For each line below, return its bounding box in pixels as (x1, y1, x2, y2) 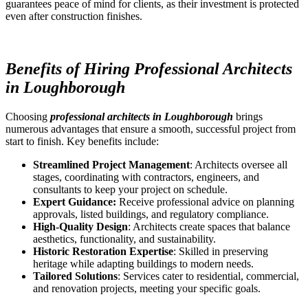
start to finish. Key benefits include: (5, 135, 159, 147)
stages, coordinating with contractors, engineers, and (33, 170, 259, 183)
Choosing (5, 110, 50, 122)
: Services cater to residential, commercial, (118, 269, 299, 282)
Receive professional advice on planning (116, 195, 294, 208)
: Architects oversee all (190, 158, 287, 170)
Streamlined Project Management (33, 158, 190, 170)
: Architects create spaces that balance (128, 220, 290, 232)
